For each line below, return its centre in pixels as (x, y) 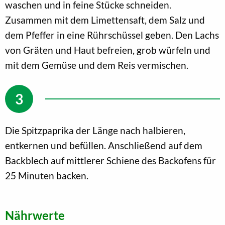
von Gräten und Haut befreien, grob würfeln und (108, 50)
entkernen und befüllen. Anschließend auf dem (104, 145)
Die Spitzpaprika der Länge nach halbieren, (95, 130)
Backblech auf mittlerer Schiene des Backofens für (110, 160)
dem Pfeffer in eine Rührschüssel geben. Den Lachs (112, 35)
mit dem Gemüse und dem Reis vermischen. (97, 65)
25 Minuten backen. (47, 175)
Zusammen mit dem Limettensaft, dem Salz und (105, 20)
